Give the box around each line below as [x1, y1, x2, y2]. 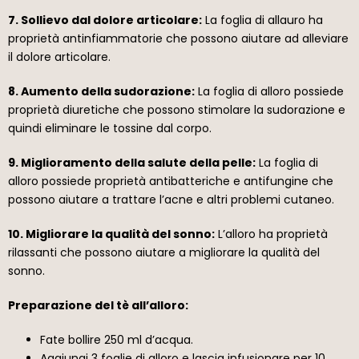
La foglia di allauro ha [202, 11, 323, 28]
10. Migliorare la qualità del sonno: [8, 225, 215, 242]
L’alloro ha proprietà [215, 225, 328, 242]
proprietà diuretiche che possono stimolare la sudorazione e [8, 101, 345, 118]
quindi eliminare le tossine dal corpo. [8, 119, 212, 136]
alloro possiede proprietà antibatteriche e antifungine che [8, 172, 333, 189]
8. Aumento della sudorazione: [8, 83, 195, 99]
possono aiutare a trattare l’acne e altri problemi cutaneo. [8, 191, 334, 208]
